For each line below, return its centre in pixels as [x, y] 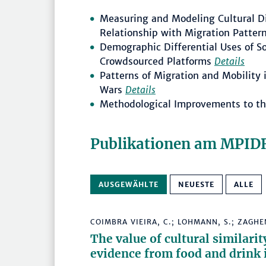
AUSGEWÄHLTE [129, 185]
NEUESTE [196, 185]
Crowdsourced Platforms [157, 61]
